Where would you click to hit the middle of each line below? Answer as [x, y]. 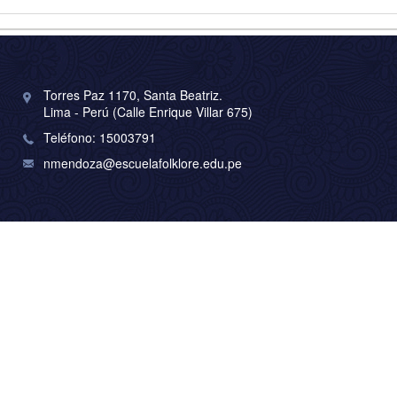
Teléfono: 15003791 [99, 138]
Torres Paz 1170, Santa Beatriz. [132, 95]
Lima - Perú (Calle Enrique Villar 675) [148, 112]
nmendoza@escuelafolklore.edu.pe [142, 163]
